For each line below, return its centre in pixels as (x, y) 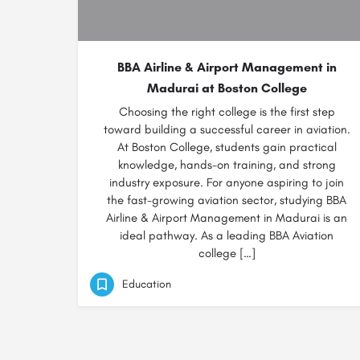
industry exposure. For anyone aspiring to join (227, 182)
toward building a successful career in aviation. (227, 129)
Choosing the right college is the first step (227, 112)
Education (147, 284)
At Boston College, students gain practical (227, 147)
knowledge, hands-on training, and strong (227, 165)
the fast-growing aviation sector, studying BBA (227, 200)
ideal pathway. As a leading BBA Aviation (227, 235)
